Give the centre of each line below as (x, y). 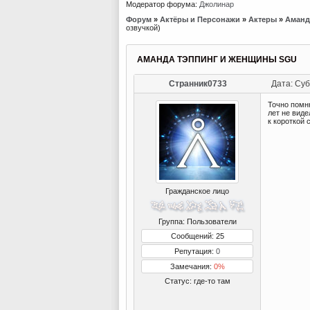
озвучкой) (143, 28)
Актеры (263, 19)
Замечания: (192, 266)
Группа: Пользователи (197, 221)
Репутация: (195, 251)
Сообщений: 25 (197, 236)
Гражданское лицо (197, 191)
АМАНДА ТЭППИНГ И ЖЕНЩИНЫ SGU (217, 60)
